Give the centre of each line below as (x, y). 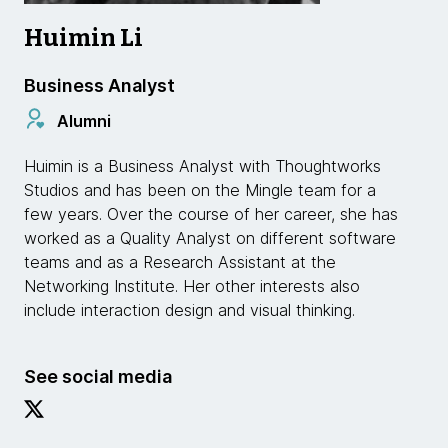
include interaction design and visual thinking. (189, 310)
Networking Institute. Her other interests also (192, 286)
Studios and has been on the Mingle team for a (200, 190)
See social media (98, 376)
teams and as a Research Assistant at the (180, 262)
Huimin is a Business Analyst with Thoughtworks (202, 166)
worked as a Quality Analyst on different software (210, 238)
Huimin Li (83, 38)
